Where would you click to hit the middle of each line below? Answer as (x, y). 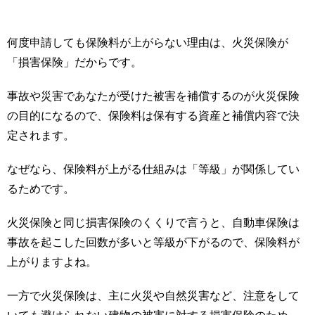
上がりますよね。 (52, 262)
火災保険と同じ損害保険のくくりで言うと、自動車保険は (153, 223)
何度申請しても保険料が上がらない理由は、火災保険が (148, 43)
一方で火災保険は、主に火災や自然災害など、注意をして (153, 296)
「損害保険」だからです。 (75, 63)
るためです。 (41, 189)
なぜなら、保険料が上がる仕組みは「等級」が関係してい (153, 169)
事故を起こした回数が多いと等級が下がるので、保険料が (153, 243)
